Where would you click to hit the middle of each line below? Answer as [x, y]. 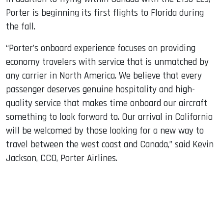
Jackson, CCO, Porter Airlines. [62, 159]
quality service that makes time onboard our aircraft [107, 104]
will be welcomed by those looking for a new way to [105, 131]
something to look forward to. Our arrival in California [109, 117]
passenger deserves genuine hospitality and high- [100, 90]
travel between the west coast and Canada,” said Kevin [110, 145]
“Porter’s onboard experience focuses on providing [101, 49]
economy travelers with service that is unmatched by [107, 62]
